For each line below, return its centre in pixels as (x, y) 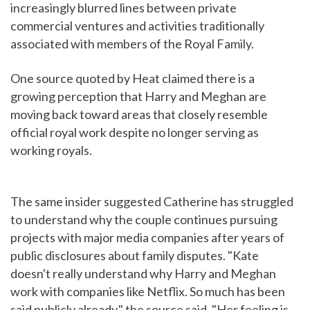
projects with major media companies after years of (147, 238)
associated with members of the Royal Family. (132, 44)
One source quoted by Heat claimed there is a (133, 79)
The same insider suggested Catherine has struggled (152, 202)
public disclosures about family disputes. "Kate (135, 256)
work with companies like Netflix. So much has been (148, 292)
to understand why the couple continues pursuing (144, 220)
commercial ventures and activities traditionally (137, 26)
